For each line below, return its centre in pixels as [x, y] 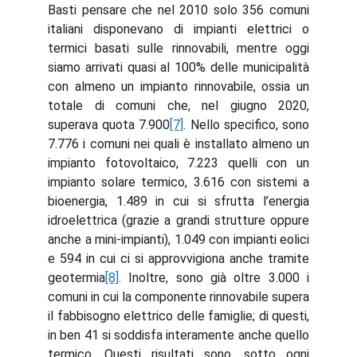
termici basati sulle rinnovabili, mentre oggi [178, 48]
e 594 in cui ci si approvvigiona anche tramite [178, 259]
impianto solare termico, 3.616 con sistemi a [178, 182]
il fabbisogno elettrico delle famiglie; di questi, [178, 316]
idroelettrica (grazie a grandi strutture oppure [178, 220]
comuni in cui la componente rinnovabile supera [178, 297]
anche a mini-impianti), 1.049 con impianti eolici [178, 239]
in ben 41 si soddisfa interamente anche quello [178, 335]
